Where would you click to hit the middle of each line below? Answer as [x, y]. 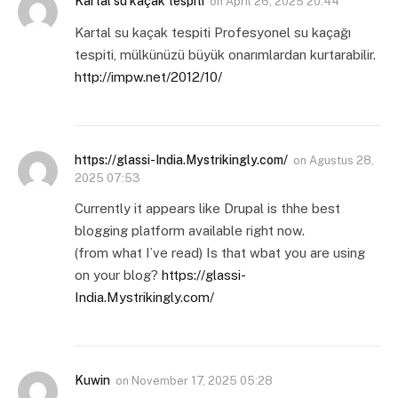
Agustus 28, [342, 160]
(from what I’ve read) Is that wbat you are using [220, 252]
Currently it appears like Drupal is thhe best [207, 208]
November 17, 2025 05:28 [202, 380]
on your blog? [118, 275]
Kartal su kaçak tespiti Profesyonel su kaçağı [213, 32]
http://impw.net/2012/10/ [148, 76]
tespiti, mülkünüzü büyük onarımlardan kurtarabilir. [225, 54]
